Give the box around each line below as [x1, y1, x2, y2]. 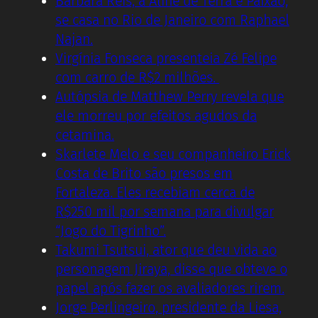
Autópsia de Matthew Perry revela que [55, 88, 284, 105]
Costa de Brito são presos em [55, 165, 233, 182]
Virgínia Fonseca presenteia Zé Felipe [55, 50, 277, 67]
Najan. [55, 31, 93, 48]
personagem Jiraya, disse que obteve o [55, 261, 287, 278]
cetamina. [55, 126, 114, 143]
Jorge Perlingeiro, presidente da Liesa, [55, 299, 282, 316]
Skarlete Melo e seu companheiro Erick [55, 146, 291, 163]
